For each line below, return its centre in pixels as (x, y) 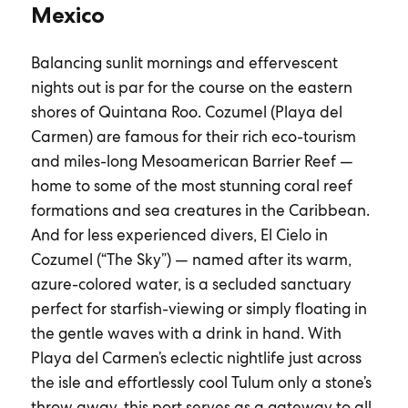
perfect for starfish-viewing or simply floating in (199, 309)
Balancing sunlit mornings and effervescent (184, 63)
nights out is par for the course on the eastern (191, 87)
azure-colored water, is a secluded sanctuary (191, 284)
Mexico (67, 15)
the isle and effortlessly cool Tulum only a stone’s (201, 382)
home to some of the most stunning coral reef (191, 186)
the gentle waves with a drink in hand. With (186, 333)
